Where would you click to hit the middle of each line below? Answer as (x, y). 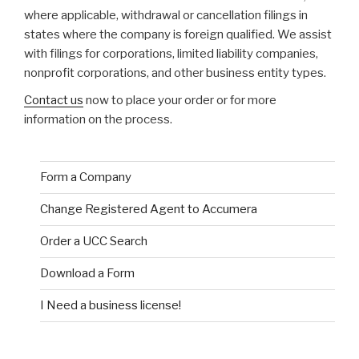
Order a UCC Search (94, 242)
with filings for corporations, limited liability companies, (171, 53)
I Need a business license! (111, 306)
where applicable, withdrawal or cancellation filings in (166, 15)
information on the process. (98, 119)
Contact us (54, 100)
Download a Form (87, 274)
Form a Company (86, 177)
